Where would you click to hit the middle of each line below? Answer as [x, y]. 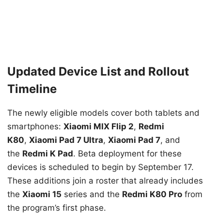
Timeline [32, 89]
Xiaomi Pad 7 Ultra [66, 140]
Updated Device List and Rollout [98, 71]
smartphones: [35, 126]
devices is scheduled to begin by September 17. [101, 167]
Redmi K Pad [48, 153]
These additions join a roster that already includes [105, 180]
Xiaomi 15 [42, 194]
